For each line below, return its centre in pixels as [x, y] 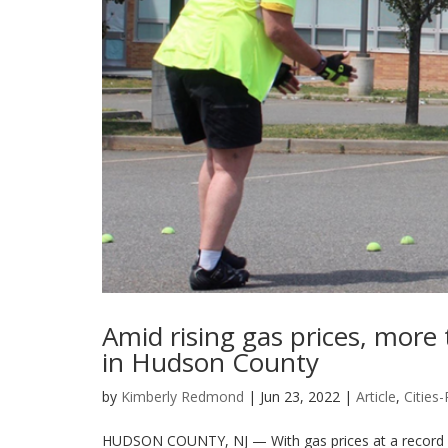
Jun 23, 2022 [300, 396]
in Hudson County [210, 361]
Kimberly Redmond [182, 396]
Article [376, 396]
